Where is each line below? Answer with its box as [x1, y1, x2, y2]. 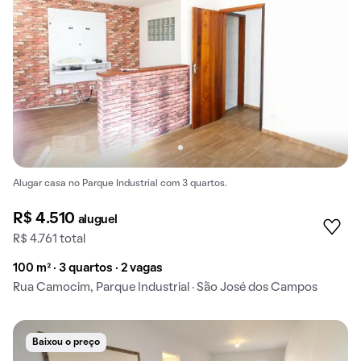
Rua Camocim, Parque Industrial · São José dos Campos [13, 282, 317, 294]
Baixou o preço [32, 338, 100, 347]
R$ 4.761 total [13, 234, 85, 246]
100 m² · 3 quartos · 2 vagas [13, 263, 163, 275]
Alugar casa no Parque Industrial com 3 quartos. [13, 180, 227, 189]
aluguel [77, 214, 118, 226]
